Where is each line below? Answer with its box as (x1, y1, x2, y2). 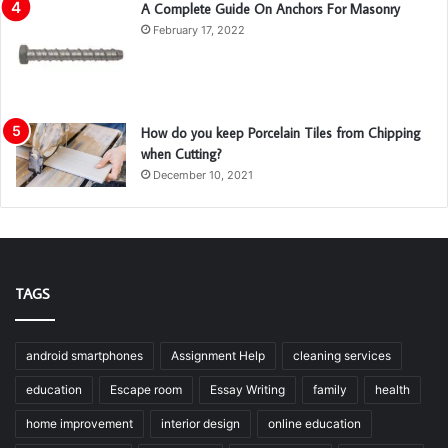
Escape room (110, 382, 182, 398)
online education (268, 416, 361, 432)
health (375, 382, 410, 398)
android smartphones (26, 348, 143, 364)
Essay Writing (210, 382, 285, 398)
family (313, 382, 347, 398)
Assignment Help (171, 348, 265, 364)
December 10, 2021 (153, 168, 253, 183)
